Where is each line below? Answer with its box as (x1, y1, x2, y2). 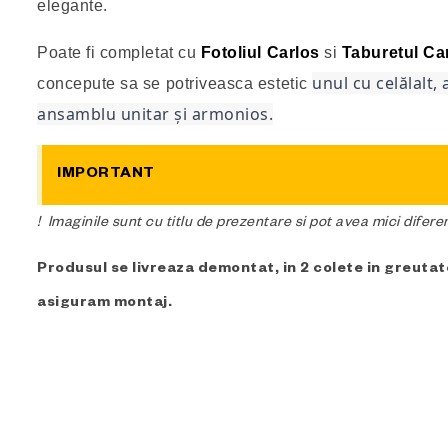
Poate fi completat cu (37, 43, 201, 61)
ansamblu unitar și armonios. (37, 102, 273, 125)
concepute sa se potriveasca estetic (37, 74, 313, 92)
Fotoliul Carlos (200, 43, 320, 61)
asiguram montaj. (37, 295, 172, 312)
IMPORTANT (57, 166, 155, 183)
